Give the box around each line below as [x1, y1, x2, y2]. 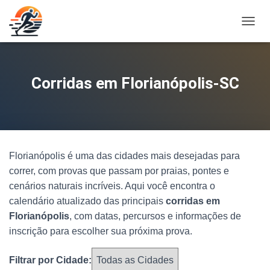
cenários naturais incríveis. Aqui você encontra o [9, 181, 215, 191]
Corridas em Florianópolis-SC [31, 74, 239, 92]
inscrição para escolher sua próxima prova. [9, 226, 192, 236]
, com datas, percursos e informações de [69, 211, 241, 221]
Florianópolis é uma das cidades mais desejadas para [9, 151, 240, 161]
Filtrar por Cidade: [9, 255, 92, 265]
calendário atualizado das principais [9, 196, 166, 206]
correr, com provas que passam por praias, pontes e [9, 166, 229, 176]
